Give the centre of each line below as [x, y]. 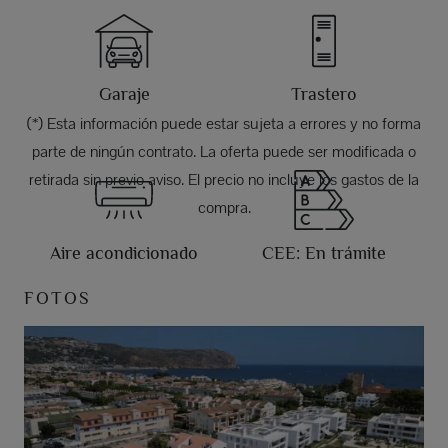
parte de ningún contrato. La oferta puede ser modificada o [224, 152]
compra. [224, 208]
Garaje [124, 94]
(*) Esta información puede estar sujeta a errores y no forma [224, 124]
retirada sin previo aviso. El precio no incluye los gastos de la [224, 180]
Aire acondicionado [124, 253]
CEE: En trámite [324, 253]
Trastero [324, 94]
